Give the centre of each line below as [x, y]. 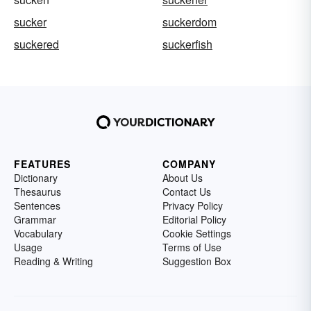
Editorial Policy [194, 220]
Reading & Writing [53, 261]
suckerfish [187, 44]
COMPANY [189, 164]
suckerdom [190, 22]
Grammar [35, 220]
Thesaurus [37, 192]
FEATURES [42, 164]
